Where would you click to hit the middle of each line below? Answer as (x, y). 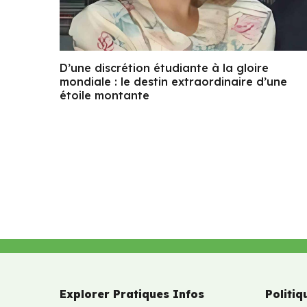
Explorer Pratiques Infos (132, 294)
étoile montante (105, 95)
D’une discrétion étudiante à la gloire (164, 67)
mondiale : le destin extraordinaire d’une (173, 81)
